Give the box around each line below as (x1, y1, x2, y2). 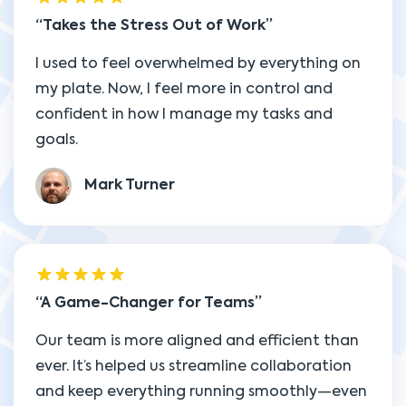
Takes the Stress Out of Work (43, 19, 266, 34)
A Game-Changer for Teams (41, 296, 255, 311)
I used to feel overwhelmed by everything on (35, 57, 361, 72)
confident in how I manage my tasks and (35, 108, 333, 122)
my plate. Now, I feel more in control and (35, 82, 333, 97)
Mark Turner (84, 179, 175, 194)
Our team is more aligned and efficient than (35, 334, 359, 349)
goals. (35, 133, 78, 148)
